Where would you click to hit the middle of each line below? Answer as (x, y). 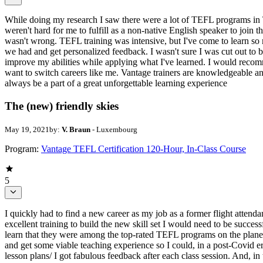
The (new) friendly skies (62, 106)
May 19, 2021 (27, 129)
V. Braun (76, 129)
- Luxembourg (114, 129)
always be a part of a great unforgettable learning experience (116, 83)
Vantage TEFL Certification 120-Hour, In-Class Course (144, 149)
